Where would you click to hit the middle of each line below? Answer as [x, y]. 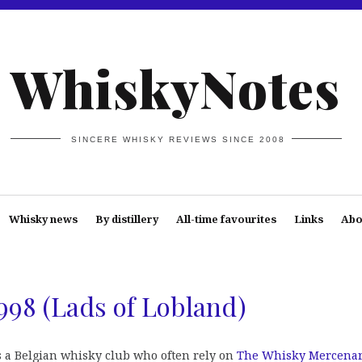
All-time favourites [226, 219]
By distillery [126, 219]
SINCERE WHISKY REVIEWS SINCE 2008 [179, 139]
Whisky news [43, 219]
